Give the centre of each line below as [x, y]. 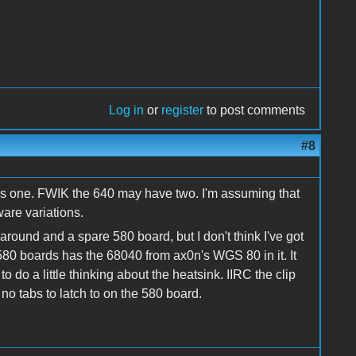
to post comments [255, 110]
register [183, 110]
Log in [127, 110]
